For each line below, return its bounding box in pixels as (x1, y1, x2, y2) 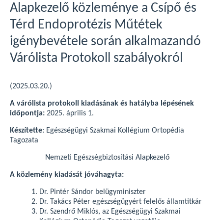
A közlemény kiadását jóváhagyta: (10, 171, 124, 179)
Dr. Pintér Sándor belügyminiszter (39, 188, 146, 196)
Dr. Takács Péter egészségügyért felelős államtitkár (39, 198, 202, 206)
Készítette (10, 127, 42, 135)
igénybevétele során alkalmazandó (10, 35, 201, 49)
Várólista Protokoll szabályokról (10, 52, 183, 65)
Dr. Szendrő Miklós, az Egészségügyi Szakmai (39, 208, 181, 216)
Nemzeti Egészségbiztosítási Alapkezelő (10, 154, 169, 162)
